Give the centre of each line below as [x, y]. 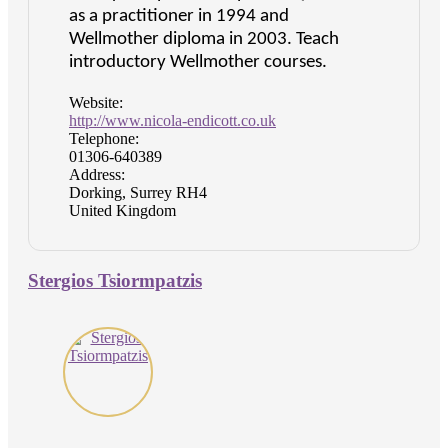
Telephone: [104, 139]
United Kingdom [122, 211]
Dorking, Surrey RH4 [138, 193]
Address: [97, 175]
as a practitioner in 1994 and [179, 17]
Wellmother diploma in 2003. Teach [204, 40]
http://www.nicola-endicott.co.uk [172, 121]
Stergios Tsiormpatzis [115, 280]
